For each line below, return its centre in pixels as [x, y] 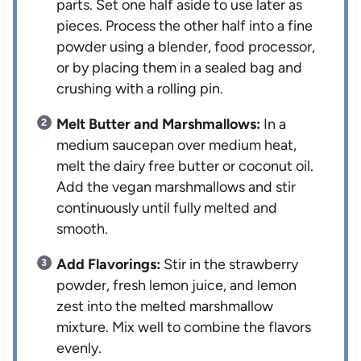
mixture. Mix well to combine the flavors [184, 327]
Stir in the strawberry [230, 264]
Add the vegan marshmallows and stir [176, 187]
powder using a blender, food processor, [186, 46]
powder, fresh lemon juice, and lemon [177, 285]
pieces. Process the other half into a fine [185, 25]
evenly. [79, 348]
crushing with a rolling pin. [140, 88]
